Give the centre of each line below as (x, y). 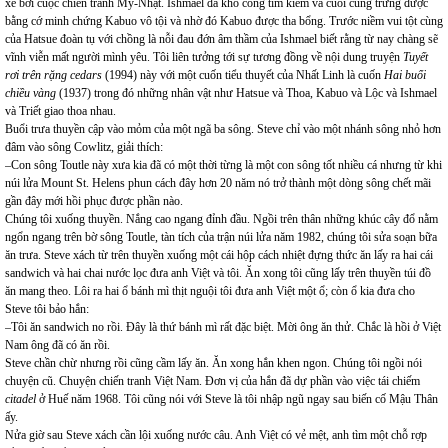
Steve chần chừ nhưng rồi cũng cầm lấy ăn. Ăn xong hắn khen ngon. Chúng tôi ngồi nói (213, 363)
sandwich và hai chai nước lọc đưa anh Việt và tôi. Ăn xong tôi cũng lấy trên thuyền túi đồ (218, 273)
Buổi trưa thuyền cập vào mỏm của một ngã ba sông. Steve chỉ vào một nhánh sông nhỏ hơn (223, 129)
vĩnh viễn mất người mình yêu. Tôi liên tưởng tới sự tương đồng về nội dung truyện (204, 57)
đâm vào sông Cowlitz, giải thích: (84, 147)
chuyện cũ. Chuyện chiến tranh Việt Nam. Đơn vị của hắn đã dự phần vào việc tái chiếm (212, 381)
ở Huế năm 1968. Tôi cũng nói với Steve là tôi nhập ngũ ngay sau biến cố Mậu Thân (237, 399)
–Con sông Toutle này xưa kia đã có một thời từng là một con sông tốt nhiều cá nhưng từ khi (223, 165)
